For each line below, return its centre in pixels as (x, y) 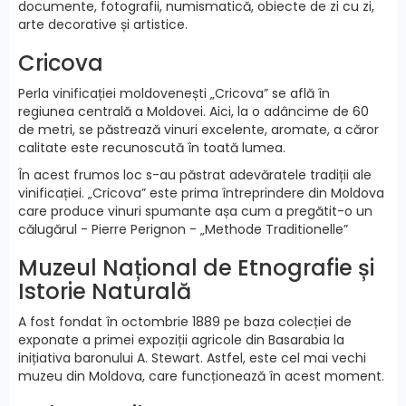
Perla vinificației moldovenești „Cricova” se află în (174, 94)
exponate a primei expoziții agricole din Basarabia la (181, 340)
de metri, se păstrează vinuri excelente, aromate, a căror (198, 130)
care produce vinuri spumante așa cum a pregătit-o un (195, 212)
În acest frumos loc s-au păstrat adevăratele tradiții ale (195, 175)
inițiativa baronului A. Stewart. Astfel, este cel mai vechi (192, 358)
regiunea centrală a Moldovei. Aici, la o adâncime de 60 (193, 112)
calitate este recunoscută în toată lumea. (152, 148)
